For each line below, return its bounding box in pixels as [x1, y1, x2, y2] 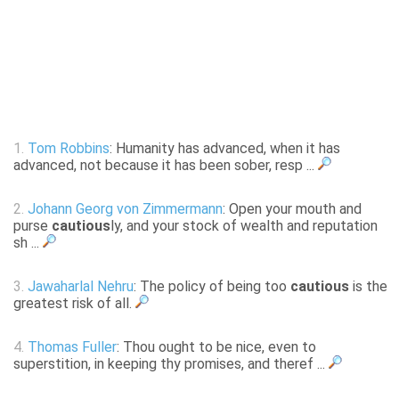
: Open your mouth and [223, 200, 362, 218]
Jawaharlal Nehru [28, 278, 134, 296]
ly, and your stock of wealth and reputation [110, 217, 378, 235]
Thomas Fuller [28, 338, 117, 356]
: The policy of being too [134, 278, 290, 296]
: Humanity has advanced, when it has [110, 140, 340, 158]
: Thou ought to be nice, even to [117, 338, 316, 356]
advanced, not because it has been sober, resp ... [13, 157, 318, 175]
